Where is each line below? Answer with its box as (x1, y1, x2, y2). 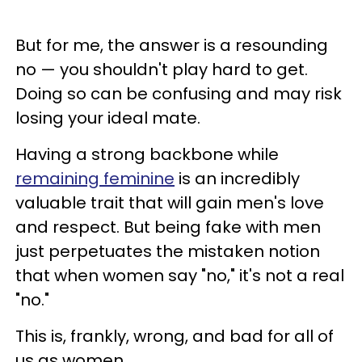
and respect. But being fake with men (15, 215, 321, 238)
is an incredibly (175, 166, 300, 190)
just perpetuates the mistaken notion (15, 239, 320, 263)
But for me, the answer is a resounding (15, 33, 328, 57)
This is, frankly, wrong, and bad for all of (15, 324, 334, 347)
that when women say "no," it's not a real (15, 263, 344, 287)
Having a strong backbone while (15, 142, 279, 166)
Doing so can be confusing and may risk (15, 82, 342, 105)
